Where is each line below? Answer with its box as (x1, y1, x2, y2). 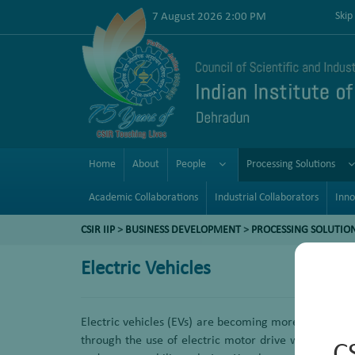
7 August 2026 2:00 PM (152, 10, 266, 23)
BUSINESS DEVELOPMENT (125, 224, 241, 236)
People (176, 158, 206, 170)
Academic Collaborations (89, 192, 198, 204)
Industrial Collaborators (215, 192, 319, 204)
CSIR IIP (81, 224, 115, 236)
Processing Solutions (246, 158, 335, 170)
